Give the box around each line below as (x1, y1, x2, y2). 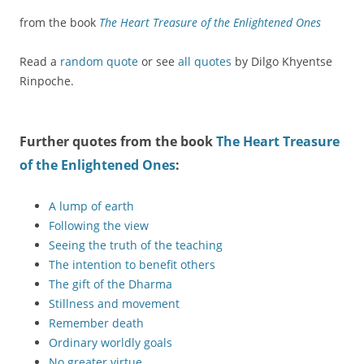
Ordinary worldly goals (49, 335, 172, 350)
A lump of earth (49, 198, 134, 214)
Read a (19, 54, 60, 69)
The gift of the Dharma (49, 276, 172, 292)
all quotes (178, 54, 232, 69)
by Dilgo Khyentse (232, 54, 332, 69)
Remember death (49, 315, 144, 331)
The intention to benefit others (49, 257, 215, 272)
